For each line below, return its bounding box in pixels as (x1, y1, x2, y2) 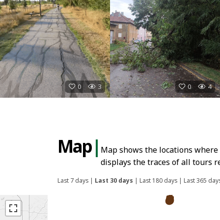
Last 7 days (57, 176, 88, 185)
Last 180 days (139, 176, 177, 185)
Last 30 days (95, 176, 133, 185)
